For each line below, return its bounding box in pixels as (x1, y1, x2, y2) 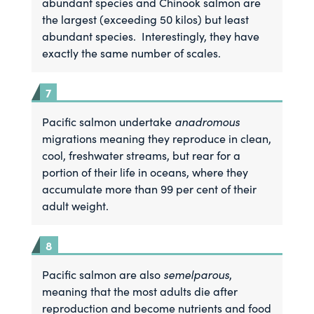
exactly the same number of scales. (42, 46, 221, 60)
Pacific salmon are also (42, 267, 164, 282)
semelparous (163, 266, 230, 282)
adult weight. (42, 198, 109, 213)
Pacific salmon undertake (42, 114, 175, 129)
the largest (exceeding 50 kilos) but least (42, 12, 250, 27)
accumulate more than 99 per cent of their (42, 182, 257, 196)
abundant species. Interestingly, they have (42, 29, 260, 43)
